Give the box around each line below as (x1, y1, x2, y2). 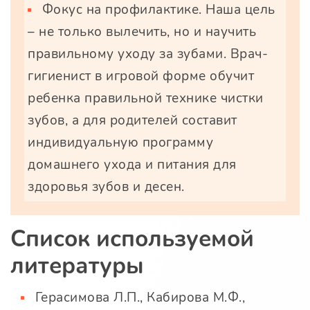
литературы (10, 250, 144, 282)
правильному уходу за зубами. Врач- (28, 45, 268, 64)
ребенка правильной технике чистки (28, 89, 264, 108)
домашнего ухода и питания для (28, 156, 237, 174)
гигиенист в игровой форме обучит (28, 67, 254, 86)
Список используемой (10, 224, 254, 255)
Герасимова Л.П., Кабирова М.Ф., (35, 289, 245, 307)
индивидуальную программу (28, 134, 213, 152)
